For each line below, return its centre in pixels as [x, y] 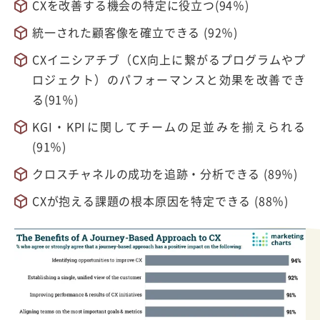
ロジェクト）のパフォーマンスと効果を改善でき [169, 80]
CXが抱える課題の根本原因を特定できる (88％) [160, 201]
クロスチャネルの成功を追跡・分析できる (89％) [165, 174]
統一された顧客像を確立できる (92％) [135, 32]
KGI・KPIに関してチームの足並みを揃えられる [169, 127]
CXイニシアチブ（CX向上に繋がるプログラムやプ [169, 60]
